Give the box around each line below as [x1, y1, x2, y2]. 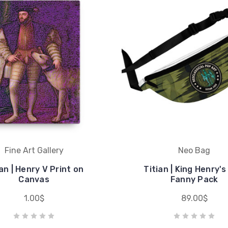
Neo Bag [178, 145, 210, 155]
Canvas [18, 174, 49, 184]
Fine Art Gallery [4, 145, 64, 155]
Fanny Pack [170, 174, 218, 184]
